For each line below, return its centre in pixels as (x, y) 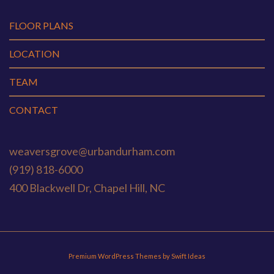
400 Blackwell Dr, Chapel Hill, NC (87, 187)
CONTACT (34, 109)
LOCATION (35, 53)
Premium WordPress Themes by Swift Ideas (137, 256)
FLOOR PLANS (41, 25)
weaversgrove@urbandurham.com (93, 151)
